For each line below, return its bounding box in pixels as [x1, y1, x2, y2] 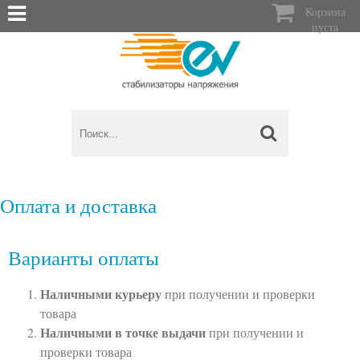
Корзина [305, 4, 346, 19]
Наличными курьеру [40, 284, 162, 303]
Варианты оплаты [8, 243, 159, 271]
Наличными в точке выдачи [40, 322, 209, 342]
